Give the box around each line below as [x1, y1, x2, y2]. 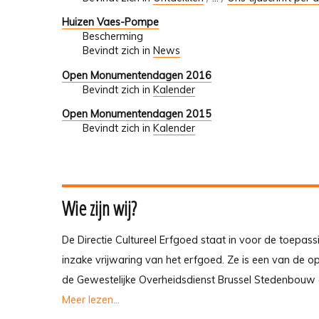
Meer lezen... [62, 293, 120, 306]
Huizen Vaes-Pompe [62, 16, 159, 29]
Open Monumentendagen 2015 [62, 107, 211, 120]
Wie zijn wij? [62, 195, 137, 221]
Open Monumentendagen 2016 [62, 68, 211, 82]
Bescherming [82, 30, 143, 43]
